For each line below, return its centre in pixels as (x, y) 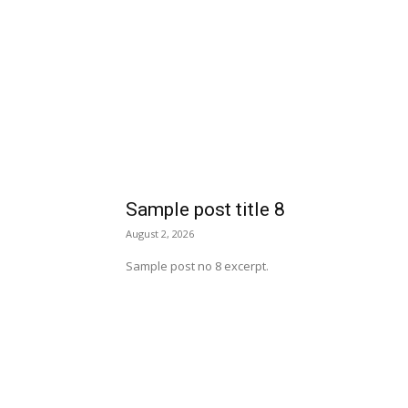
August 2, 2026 (160, 234)
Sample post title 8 (205, 209)
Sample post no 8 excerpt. (197, 266)
